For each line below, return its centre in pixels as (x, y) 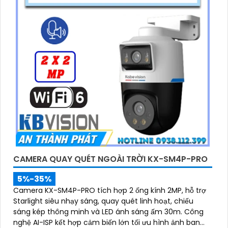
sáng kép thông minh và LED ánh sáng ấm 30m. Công (99, 212)
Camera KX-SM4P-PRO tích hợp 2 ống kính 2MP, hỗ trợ (110, 191)
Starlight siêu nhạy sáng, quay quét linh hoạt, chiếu (103, 201)
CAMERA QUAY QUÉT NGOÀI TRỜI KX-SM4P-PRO (110, 159)
